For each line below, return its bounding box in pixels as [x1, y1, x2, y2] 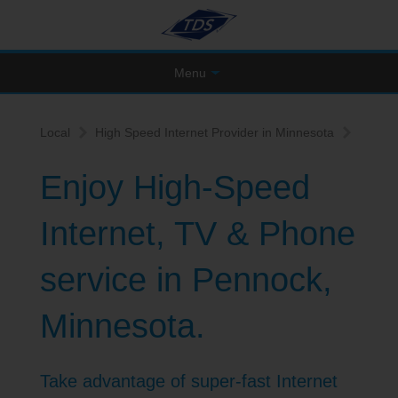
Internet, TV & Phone [40, 215, 355, 252]
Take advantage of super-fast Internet [40, 371, 338, 391]
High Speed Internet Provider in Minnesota [95, 125, 334, 139]
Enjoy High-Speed [40, 169, 310, 206]
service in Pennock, [40, 261, 332, 298]
